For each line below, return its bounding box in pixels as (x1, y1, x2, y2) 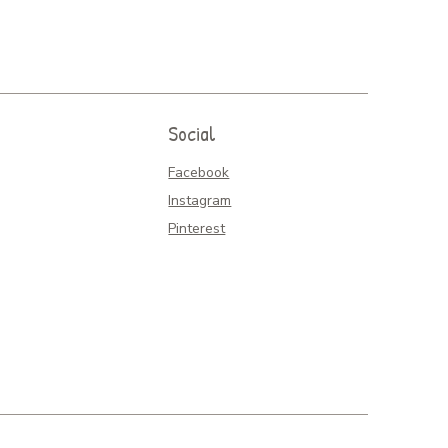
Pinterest (168, 219, 226, 239)
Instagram (168, 191, 232, 211)
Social (168, 119, 217, 149)
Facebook (168, 163, 230, 183)
